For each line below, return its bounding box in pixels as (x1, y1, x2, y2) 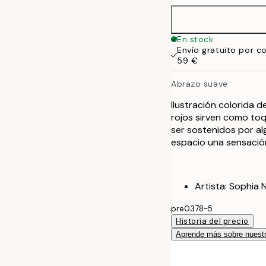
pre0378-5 (171, 203, 213, 214)
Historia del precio (176, 216, 249, 226)
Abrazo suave (171, 78, 228, 89)
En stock (177, 34, 214, 45)
